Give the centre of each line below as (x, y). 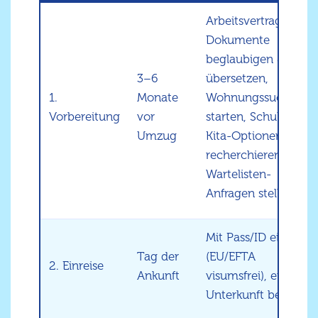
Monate (158, 98)
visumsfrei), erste (251, 276)
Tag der (158, 257)
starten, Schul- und (258, 117)
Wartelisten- (238, 174)
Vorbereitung (84, 117)
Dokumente (238, 40)
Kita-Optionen (244, 136)
